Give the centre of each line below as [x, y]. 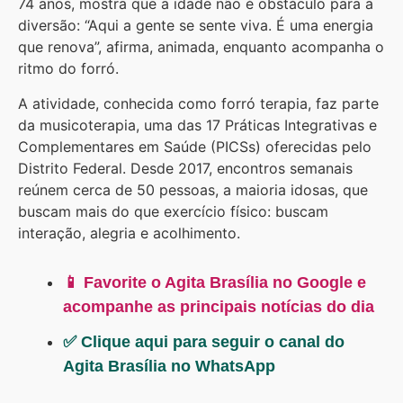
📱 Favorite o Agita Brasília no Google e [215, 282]
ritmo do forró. [68, 69]
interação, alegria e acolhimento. [129, 233]
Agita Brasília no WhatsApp [169, 366]
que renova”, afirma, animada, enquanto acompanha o [201, 47]
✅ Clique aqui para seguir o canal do [204, 341]
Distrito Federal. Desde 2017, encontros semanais [185, 168]
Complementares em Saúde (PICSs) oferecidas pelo [195, 146]
